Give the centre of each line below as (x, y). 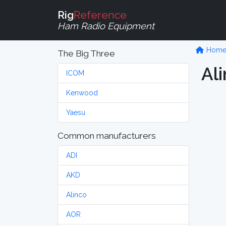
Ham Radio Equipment (106, 26)
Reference (100, 15)
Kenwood (82, 93)
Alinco (76, 195)
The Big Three (86, 53)
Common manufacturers (107, 136)
